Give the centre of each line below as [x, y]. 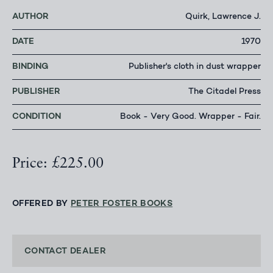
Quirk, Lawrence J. [223, 17]
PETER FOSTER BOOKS [122, 204]
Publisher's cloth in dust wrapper [195, 67]
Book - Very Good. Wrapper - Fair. [190, 117]
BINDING [30, 67]
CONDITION [37, 117]
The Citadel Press [225, 92]
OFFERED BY [41, 204]
